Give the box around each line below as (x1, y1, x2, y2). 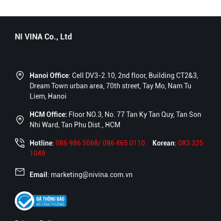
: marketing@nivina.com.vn (47, 171, 133, 179)
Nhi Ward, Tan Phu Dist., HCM (30, 121, 120, 129)
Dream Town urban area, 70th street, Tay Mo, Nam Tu (30, 82, 191, 90)
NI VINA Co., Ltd (15, 32, 72, 41)
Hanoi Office (30, 72, 69, 79)
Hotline (30, 139, 52, 147)
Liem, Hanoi (30, 92, 67, 100)
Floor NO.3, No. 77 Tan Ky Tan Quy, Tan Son (67, 110, 201, 118)
